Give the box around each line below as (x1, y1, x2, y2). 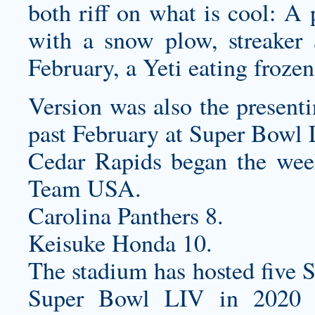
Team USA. (28, 172, 141, 204)
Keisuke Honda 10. (28, 226, 212, 259)
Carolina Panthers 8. (28, 199, 224, 231)
